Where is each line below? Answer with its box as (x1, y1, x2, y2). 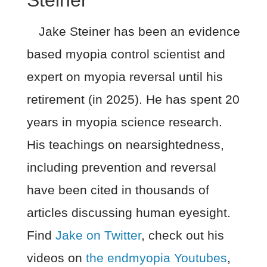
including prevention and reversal (26, 160, 216, 174)
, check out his (141, 228, 224, 242)
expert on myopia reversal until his (26, 69, 223, 83)
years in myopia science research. (26, 114, 222, 129)
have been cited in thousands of (26, 182, 209, 197)
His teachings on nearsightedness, (26, 137, 224, 151)
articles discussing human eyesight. (26, 205, 231, 219)
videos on (26, 250, 86, 265)
